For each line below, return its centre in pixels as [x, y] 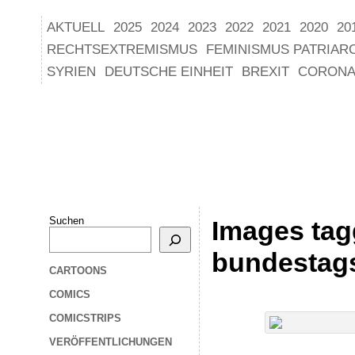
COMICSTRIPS [85, 318]
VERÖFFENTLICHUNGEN [111, 342]
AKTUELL [76, 27]
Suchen [67, 221]
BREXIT [265, 72]
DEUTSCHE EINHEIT [169, 72]
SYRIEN [71, 72]
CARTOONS [78, 271]
